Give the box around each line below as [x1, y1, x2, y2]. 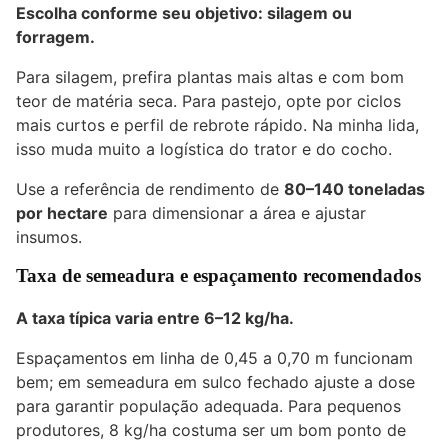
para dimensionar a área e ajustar [108, 203, 366, 224]
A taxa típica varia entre [16, 307, 204, 328]
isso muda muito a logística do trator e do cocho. [16, 139, 392, 160]
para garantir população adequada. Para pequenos [16, 395, 401, 416]
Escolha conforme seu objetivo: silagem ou [16, 3, 352, 24]
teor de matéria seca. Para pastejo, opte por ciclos [16, 91, 401, 112]
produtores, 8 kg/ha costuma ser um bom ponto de [16, 419, 406, 440]
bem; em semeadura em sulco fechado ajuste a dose [16, 371, 415, 392]
